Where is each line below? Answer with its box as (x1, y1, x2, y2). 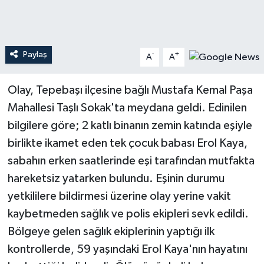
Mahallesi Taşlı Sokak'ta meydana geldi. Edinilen (7, 101, 247, 114)
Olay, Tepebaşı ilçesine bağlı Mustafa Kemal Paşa (7, 84, 253, 96)
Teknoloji (31, 22, 77, 32)
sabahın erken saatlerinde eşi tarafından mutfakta (7, 154, 255, 167)
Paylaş (22, 49, 47, 59)
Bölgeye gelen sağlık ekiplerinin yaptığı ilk (7, 225, 214, 237)
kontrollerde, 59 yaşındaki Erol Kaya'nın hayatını (7, 243, 247, 255)
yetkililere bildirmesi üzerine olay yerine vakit (7, 190, 231, 202)
